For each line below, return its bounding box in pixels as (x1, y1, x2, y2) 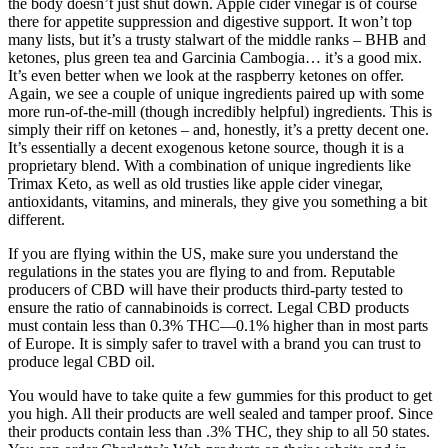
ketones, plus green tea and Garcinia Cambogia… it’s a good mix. (8, 48, 422, 66)
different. (8, 210, 65, 228)
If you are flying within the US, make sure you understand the (8, 244, 398, 262)
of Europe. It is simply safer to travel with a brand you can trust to (8, 334, 421, 352)
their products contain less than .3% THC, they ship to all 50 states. (8, 422, 430, 440)
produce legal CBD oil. (8, 352, 155, 370)
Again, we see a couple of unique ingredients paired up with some (8, 84, 424, 102)
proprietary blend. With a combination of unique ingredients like (8, 156, 411, 174)
